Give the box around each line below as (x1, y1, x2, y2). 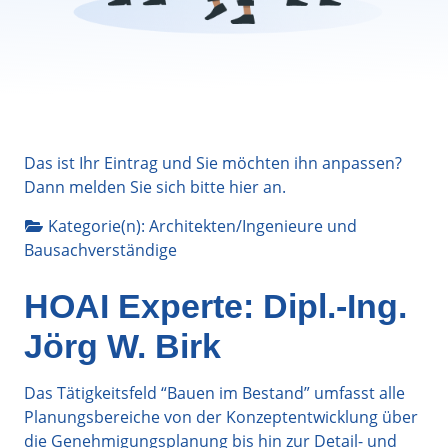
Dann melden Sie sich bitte (24, 175, 229, 198)
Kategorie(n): (48, 214, 149, 237)
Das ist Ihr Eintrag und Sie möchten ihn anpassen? (24, 151, 402, 174)
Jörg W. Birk (24, 326, 221, 365)
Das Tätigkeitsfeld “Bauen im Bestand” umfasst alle (24, 381, 405, 404)
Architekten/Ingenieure (149, 214, 323, 237)
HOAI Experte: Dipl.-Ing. (24, 286, 407, 325)
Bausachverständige (24, 238, 177, 261)
